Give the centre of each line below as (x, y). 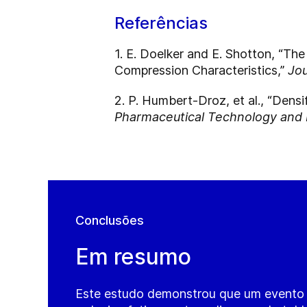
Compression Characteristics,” (201, 70)
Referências (161, 23)
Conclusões (110, 220)
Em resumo (133, 257)
